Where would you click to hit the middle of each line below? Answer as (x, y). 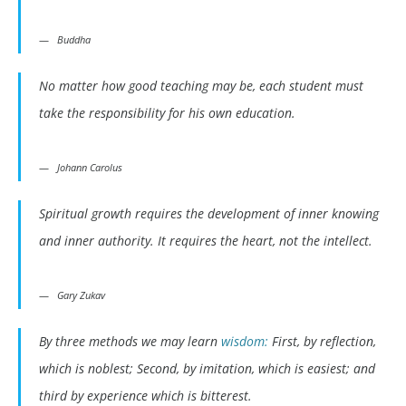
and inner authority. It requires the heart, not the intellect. (206, 241)
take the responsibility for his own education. (167, 113)
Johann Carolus (90, 168)
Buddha (74, 40)
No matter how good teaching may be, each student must (201, 86)
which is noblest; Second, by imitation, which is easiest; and (207, 369)
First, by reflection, (322, 342)
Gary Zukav (81, 295)
